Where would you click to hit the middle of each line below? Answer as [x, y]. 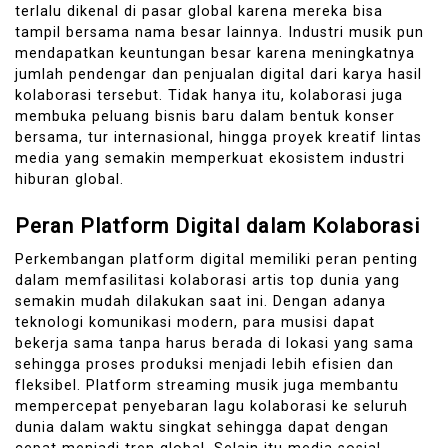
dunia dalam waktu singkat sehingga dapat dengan [202, 428]
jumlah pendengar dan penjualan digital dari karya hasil [218, 75]
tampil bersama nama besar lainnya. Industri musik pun [219, 33]
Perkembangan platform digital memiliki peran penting [216, 260]
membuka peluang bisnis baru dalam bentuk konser [205, 117]
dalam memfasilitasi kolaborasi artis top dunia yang [207, 281]
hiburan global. [69, 180]
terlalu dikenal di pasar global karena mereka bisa [199, 12]
